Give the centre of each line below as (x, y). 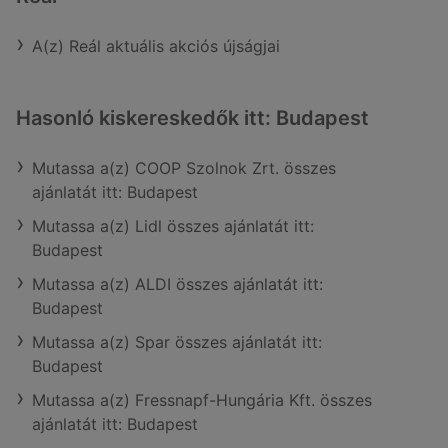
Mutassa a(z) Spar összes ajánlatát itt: (177, 342)
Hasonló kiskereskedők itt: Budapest (192, 118)
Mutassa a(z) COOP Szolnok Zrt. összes (184, 168)
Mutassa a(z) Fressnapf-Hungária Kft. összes (202, 400)
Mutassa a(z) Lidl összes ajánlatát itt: (173, 226)
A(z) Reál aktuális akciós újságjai (156, 46)
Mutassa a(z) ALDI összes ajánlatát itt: (177, 284)
